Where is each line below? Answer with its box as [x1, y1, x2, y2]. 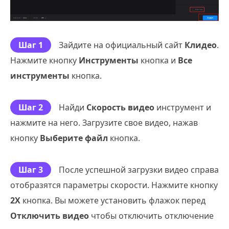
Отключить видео [10, 210, 89, 221]
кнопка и [139, 54, 178, 66]
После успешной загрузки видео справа [59, 164, 219, 175]
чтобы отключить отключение [89, 210, 214, 221]
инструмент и [154, 101, 211, 113]
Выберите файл [40, 132, 108, 144]
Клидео [185, 39, 217, 51]
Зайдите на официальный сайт [59, 39, 185, 51]
